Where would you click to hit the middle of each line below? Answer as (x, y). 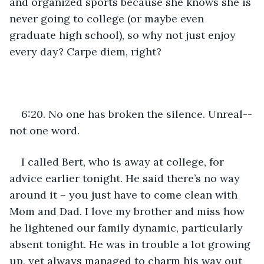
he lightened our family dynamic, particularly (128, 227)
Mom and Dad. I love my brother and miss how (128, 211)
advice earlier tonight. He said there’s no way (126, 178)
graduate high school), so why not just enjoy (124, 35)
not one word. (46, 130)
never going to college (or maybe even (108, 18)
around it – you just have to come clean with (125, 194)
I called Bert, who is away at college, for (124, 161)
